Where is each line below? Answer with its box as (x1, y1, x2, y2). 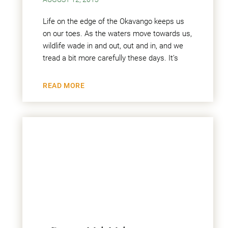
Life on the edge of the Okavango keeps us (43, 17, 184, 26)
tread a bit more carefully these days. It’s (43, 53, 178, 63)
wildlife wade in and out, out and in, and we (43, 41, 183, 50)
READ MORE (43, 81, 85, 90)
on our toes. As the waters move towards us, (43, 29, 192, 38)
